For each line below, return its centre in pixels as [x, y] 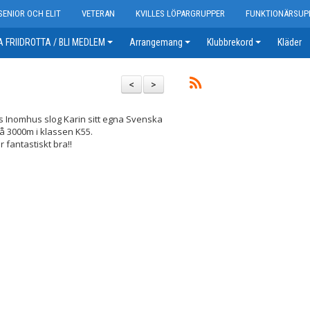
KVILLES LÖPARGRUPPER [180, 13]
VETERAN [98, 13]
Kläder [290, 42]
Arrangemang [156, 42]
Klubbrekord [230, 42]
